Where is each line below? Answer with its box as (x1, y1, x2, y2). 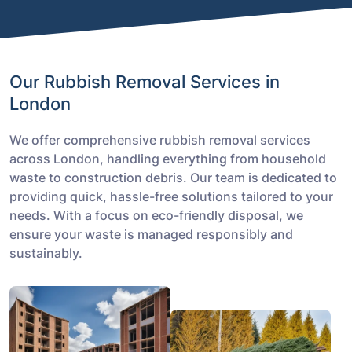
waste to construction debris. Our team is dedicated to (9, 170, 337, 185)
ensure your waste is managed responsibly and (9, 226, 293, 242)
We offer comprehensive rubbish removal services (9, 132, 310, 148)
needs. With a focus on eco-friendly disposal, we (9, 207, 303, 223)
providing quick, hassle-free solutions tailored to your (9, 189, 333, 204)
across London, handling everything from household (9, 151, 326, 167)
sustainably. (9, 245, 82, 261)
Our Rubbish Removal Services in (9, 71, 280, 92)
